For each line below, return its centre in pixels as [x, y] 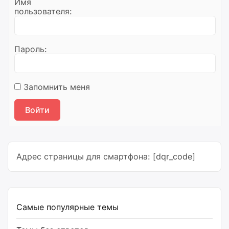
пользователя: [43, 11]
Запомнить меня [57, 87]
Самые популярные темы [67, 207]
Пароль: [31, 49]
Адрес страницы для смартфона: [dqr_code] [106, 156]
